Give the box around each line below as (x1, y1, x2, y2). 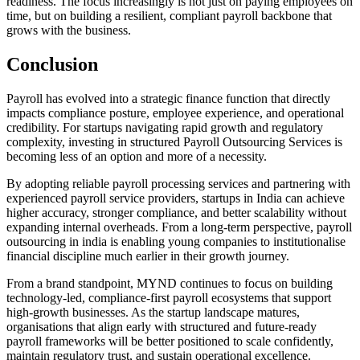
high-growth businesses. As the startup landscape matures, (6, 305, 300, 320)
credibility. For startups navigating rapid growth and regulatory (6, 121, 323, 135)
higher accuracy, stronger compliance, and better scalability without (6, 206, 346, 220)
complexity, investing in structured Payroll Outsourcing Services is (6, 135, 342, 149)
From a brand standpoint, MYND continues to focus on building (6, 276, 333, 291)
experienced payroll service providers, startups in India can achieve (6, 191, 345, 206)
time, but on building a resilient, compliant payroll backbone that (6, 9, 332, 23)
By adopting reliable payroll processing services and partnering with (6, 177, 350, 191)
